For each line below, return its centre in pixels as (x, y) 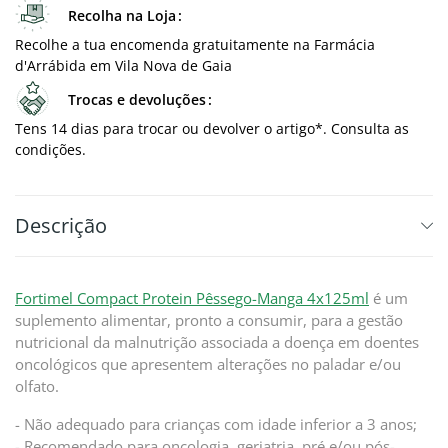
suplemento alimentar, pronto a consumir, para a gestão (209, 320)
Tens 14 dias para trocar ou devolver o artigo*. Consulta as (212, 128)
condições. (50, 149)
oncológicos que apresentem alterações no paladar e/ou (208, 364)
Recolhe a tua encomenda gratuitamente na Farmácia (195, 44)
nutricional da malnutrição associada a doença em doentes (217, 342)
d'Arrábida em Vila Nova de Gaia (123, 65)
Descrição (61, 225)
